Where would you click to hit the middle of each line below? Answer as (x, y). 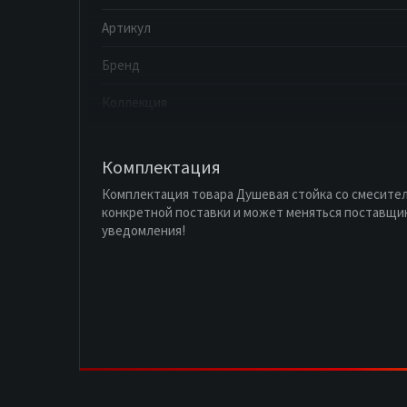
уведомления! (144, 231)
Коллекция (134, 103)
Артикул (126, 28)
